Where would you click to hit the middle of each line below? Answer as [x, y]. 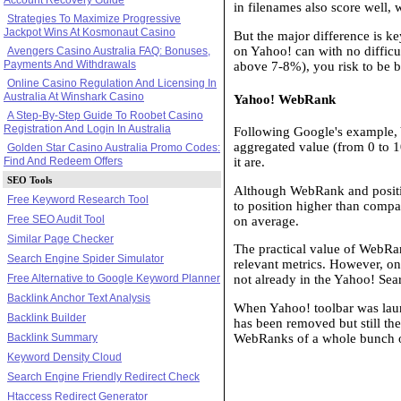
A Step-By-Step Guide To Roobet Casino [105, 115]
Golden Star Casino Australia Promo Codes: [114, 147]
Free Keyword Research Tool [78, 199]
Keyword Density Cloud [64, 357]
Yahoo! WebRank [285, 99]
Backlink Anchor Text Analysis [79, 298]
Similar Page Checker [60, 239]
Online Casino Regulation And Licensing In [112, 83]
